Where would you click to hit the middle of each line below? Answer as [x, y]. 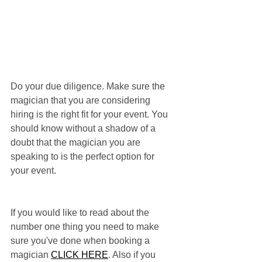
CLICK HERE [80, 255]
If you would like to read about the [81, 213]
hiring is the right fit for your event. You [90, 115]
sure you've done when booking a [81, 241]
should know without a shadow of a [84, 129]
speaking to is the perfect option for [84, 157]
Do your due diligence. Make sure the [89, 87]
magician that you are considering [82, 101]
